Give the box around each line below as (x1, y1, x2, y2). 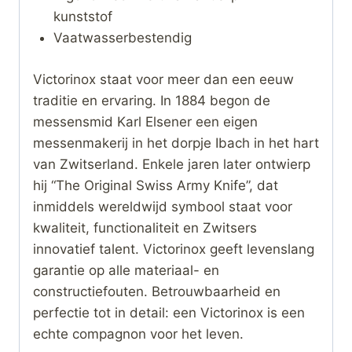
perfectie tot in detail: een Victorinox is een (33, 304, 305, 321)
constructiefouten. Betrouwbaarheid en (33, 283, 280, 299)
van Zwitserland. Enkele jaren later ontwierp (33, 156, 310, 172)
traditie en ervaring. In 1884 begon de (33, 92, 270, 108)
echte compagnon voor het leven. (33, 325, 244, 342)
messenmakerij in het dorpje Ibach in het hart (33, 134, 319, 151)
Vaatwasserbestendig (53, 30, 192, 46)
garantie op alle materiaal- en (33, 262, 219, 278)
